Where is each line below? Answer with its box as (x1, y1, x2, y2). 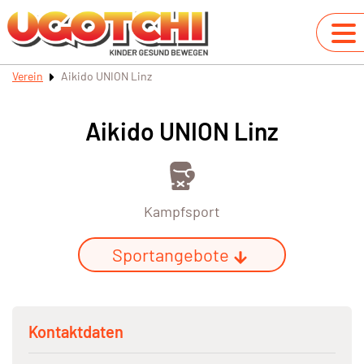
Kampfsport (144, 202, 220, 221)
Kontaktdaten (28, 322, 123, 342)
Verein (12, 69, 43, 83)
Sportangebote (112, 244, 229, 266)
